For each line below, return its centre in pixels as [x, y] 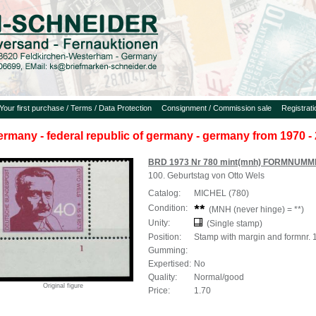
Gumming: [168, 250]
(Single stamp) [232, 224]
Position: [165, 237]
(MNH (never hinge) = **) [254, 209]
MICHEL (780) [221, 193]
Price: [159, 291]
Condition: [168, 208]
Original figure [63, 286]
